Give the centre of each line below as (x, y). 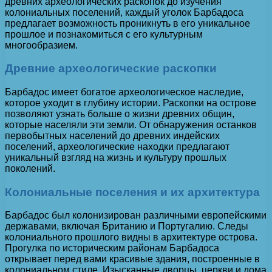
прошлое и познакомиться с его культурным (104, 34)
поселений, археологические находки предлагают (117, 147)
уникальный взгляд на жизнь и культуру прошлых (116, 158)
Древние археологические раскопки (111, 69)
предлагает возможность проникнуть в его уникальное (127, 23)
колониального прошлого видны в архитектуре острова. (131, 237)
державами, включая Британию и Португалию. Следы (127, 226)
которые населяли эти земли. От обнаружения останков (131, 125)
